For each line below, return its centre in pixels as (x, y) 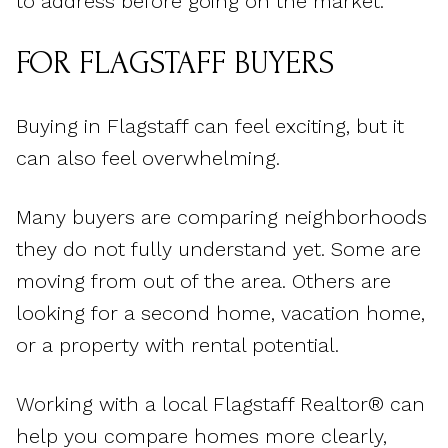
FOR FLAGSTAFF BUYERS (175, 63)
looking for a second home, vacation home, (220, 313)
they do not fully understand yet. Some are (218, 249)
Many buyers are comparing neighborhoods (221, 217)
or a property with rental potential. (177, 345)
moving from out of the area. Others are (203, 281)
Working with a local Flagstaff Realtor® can (220, 403)
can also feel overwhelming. (148, 158)
